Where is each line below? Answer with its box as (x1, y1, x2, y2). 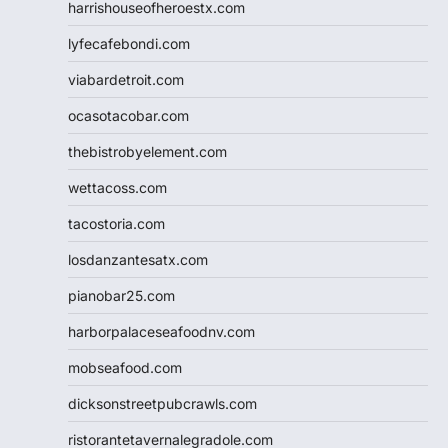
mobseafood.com (68, 359, 182, 377)
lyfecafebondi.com (68, 35, 190, 53)
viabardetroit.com (68, 71, 184, 89)
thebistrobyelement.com (68, 143, 227, 161)
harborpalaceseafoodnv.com (68, 323, 255, 341)
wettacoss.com (68, 179, 167, 197)
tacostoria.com (68, 215, 165, 233)
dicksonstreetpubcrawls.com (68, 395, 257, 413)
